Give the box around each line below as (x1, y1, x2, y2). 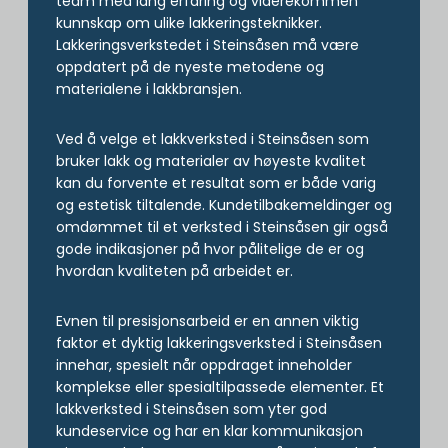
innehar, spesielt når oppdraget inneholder (56, 355, 352, 375)
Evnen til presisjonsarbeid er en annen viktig (56, 311, 359, 331)
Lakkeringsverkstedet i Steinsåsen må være (56, 35, 359, 55)
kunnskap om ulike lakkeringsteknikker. (56, 13, 322, 33)
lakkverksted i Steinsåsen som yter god (56, 399, 327, 419)
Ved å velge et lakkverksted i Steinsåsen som (56, 129, 369, 149)
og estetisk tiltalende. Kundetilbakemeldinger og (56, 195, 392, 215)
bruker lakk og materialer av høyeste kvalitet (56, 151, 366, 171)
